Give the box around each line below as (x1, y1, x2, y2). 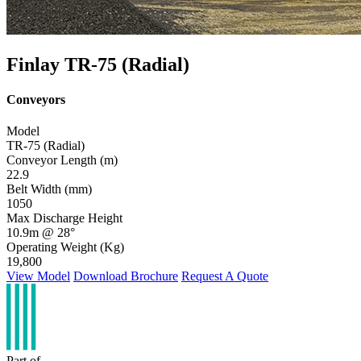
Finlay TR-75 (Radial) (6, 53, 189, 75)
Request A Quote (181, 269, 268, 284)
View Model (6, 269, 70, 284)
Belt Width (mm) (6, 182, 92, 197)
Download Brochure (73, 269, 178, 284)
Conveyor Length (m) (6, 153, 118, 168)
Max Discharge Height (6, 211, 122, 226)
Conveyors (6, 92, 65, 106)
